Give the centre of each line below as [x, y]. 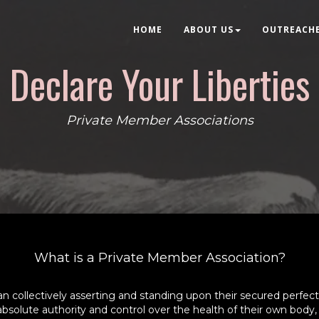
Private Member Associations [159, 120]
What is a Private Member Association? [159, 258]
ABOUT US [209, 30]
